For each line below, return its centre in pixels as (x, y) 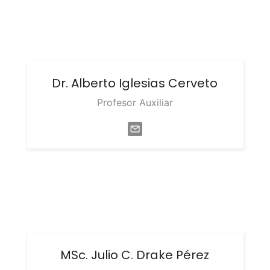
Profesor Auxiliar (135, 102)
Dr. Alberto (86, 83)
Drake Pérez (173, 255)
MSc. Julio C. (99, 255)
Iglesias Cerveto (168, 83)
